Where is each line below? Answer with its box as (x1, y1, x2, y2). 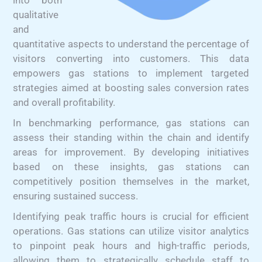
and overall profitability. (13, 96, 116, 108)
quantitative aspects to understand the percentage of (13, 37, 249, 50)
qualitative (13, 8, 59, 20)
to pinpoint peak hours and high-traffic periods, (13, 239, 249, 251)
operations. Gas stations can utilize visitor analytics (13, 225, 249, 237)
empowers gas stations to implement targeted (13, 67, 249, 79)
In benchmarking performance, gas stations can (13, 116, 249, 129)
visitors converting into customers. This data (13, 52, 249, 64)
